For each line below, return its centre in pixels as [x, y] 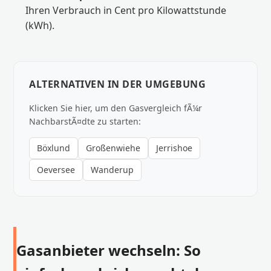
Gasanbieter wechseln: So [109, 250]
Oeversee [56, 169]
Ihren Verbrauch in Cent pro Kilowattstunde [126, 10]
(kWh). [40, 25]
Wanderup [113, 169]
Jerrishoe [175, 148]
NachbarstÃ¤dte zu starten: [85, 121]
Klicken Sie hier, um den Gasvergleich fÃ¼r [116, 108]
